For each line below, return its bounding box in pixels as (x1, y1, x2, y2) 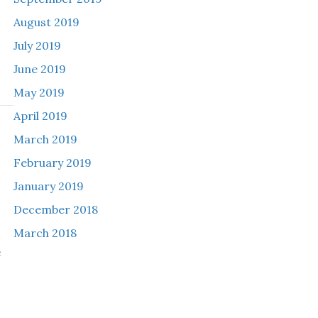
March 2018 (13, 226, 77, 240)
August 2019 (13, 15, 79, 29)
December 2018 (13, 202, 98, 216)
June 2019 (13, 62, 66, 76)
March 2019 (13, 132, 77, 146)
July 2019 (13, 38, 61, 53)
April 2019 (13, 109, 67, 123)
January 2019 (13, 179, 84, 193)
